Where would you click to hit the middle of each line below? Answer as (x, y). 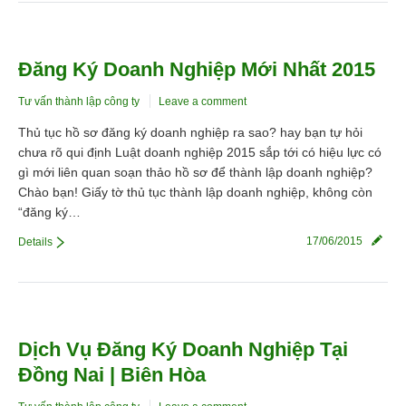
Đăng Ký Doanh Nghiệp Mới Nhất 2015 (197, 70)
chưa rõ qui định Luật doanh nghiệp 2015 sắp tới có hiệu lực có (200, 153)
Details (35, 242)
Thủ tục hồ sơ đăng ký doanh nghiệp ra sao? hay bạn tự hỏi (190, 133)
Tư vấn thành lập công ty (79, 102)
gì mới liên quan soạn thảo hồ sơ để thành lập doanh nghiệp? (195, 173)
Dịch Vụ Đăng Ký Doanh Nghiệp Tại (183, 350)
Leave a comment (203, 102)
